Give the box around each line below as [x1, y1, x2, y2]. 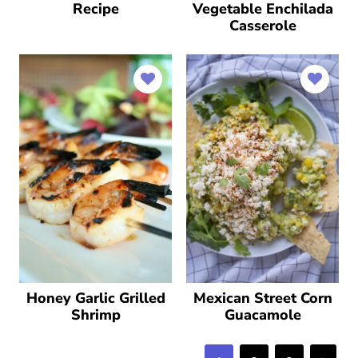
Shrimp [70, 305, 121, 324]
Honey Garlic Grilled [26, 288, 165, 308]
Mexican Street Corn [193, 288, 332, 308]
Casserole [229, 15, 296, 35]
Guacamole [224, 305, 301, 324]
